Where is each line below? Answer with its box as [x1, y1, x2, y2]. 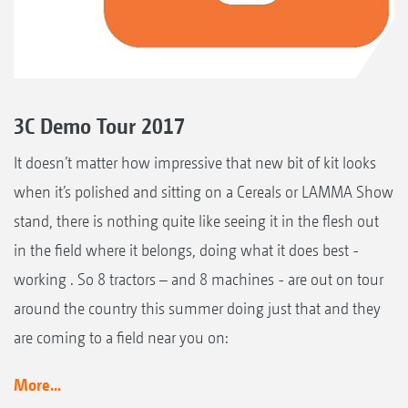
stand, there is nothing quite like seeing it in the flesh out [14, 210, 379, 230]
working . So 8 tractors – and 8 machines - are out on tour [14, 269, 383, 289]
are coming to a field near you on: [14, 327, 228, 347]
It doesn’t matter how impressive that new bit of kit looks [14, 152, 376, 172]
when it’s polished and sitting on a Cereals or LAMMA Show [14, 181, 393, 201]
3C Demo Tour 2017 [14, 112, 185, 138]
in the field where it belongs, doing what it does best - [14, 240, 359, 260]
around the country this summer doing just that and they [14, 298, 381, 318]
